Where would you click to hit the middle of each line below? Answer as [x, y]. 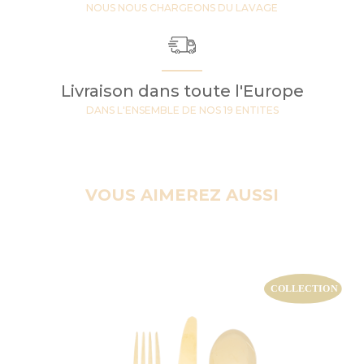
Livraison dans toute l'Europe [182, 91]
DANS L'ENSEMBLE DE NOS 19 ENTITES [182, 110]
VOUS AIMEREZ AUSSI [182, 195]
